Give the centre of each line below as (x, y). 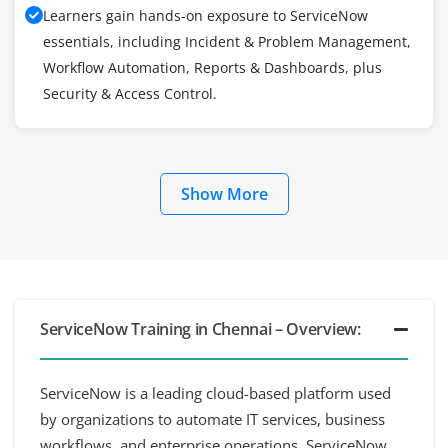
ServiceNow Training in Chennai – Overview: (200, 328)
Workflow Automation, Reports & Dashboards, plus (212, 67)
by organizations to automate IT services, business (212, 418)
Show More (224, 193)
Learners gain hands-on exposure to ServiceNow (205, 15)
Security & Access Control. (130, 93)
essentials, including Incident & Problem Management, (227, 41)
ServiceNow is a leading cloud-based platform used (215, 392)
